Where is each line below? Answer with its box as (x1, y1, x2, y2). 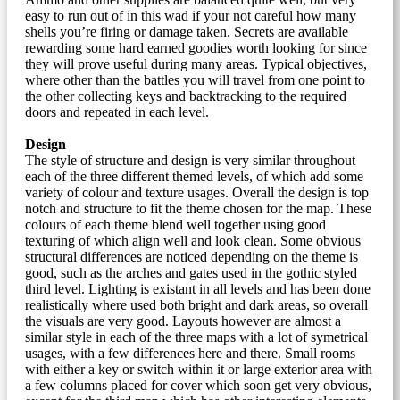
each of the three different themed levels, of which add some (25, 169, 363, 184)
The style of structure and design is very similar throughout (25, 153, 355, 168)
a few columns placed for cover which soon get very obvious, (25, 378, 371, 393)
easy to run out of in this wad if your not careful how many (25, 8, 356, 23)
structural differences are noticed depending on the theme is (25, 249, 358, 264)
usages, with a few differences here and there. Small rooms (25, 346, 355, 361)
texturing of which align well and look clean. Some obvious (25, 233, 361, 248)
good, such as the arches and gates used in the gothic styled (25, 265, 357, 280)
